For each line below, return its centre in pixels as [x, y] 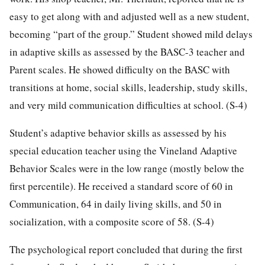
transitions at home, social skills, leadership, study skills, [128, 87]
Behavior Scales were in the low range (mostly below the [127, 168]
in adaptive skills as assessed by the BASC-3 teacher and [127, 51]
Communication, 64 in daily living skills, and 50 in [116, 203]
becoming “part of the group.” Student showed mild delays [131, 34]
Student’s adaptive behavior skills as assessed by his [118, 132]
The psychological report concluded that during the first [126, 249]
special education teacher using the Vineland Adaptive [123, 150]
